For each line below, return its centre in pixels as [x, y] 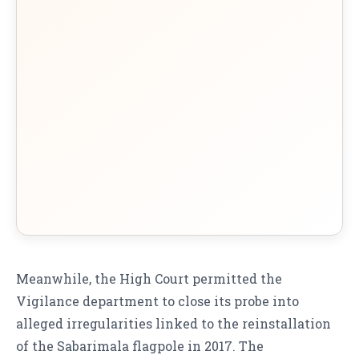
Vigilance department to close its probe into [157, 301]
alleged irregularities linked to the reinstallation [173, 324]
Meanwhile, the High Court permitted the [149, 279]
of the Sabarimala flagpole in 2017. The [140, 346]
